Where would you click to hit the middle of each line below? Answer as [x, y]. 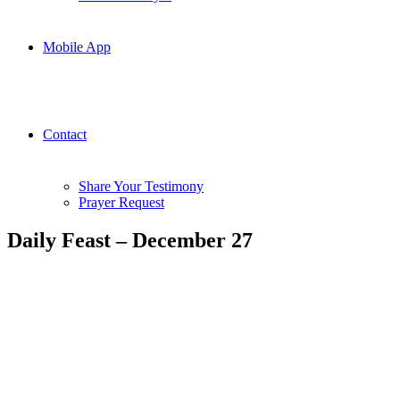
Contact [65, 134]
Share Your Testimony [141, 186]
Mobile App [77, 46]
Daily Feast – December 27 [130, 240]
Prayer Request [121, 202]
